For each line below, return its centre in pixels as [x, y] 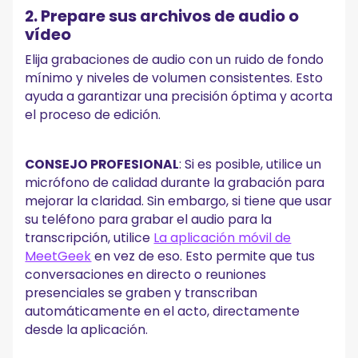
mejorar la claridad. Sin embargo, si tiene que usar [179, 201]
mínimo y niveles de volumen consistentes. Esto [174, 78]
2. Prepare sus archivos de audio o [162, 16]
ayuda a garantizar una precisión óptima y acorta [179, 97]
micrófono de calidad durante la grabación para [175, 182]
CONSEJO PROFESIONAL [102, 164]
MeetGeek [58, 256]
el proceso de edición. [93, 115]
